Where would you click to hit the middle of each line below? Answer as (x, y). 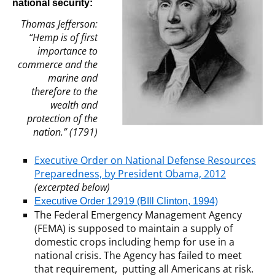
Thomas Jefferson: (59, 24)
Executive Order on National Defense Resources (145, 161)
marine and (73, 78)
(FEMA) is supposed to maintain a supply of (134, 229)
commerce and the (58, 65)
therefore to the (64, 92)
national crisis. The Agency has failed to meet (138, 256)
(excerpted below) (72, 188)
